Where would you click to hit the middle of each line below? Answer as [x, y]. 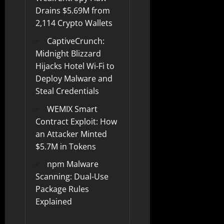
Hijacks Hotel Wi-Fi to [75, 66]
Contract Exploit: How [76, 121]
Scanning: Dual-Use [72, 177]
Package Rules [62, 189]
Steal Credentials [67, 91]
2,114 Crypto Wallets [74, 23]
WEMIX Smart [72, 109]
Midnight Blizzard [68, 53]
